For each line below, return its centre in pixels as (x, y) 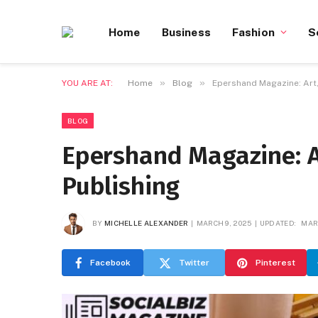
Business (186, 32)
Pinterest (275, 263)
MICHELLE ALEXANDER (146, 223)
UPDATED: (278, 223)
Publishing (121, 186)
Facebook (110, 263)
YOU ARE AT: (87, 83)
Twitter (194, 263)
